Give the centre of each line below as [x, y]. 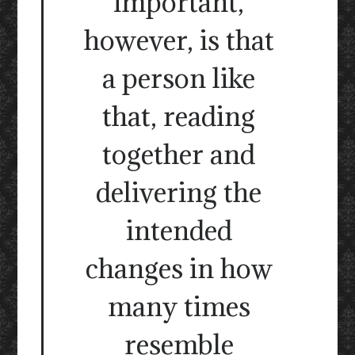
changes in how [179, 269]
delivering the [179, 193]
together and [179, 155]
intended [179, 231]
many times [179, 307]
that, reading [179, 116]
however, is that [179, 40]
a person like [179, 78]
